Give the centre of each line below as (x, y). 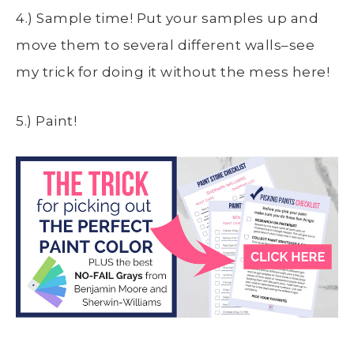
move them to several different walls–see (165, 45)
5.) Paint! (46, 121)
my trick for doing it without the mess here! (173, 72)
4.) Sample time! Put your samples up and (167, 18)
